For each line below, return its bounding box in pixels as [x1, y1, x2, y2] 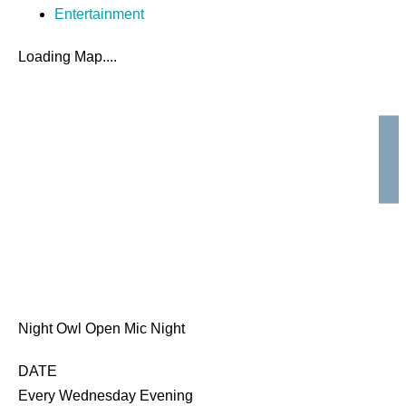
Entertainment [54, 6, 144, 22]
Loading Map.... [18, 49, 117, 64]
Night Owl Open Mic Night [18, 321, 185, 336]
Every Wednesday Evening [18, 388, 193, 403]
